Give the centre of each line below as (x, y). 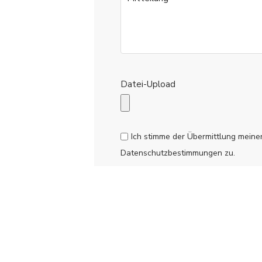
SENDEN (169, 204)
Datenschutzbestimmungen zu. (177, 153)
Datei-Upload (148, 84)
